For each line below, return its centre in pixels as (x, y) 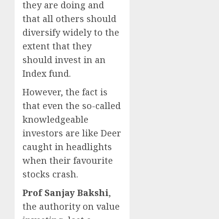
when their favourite (68, 161)
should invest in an (64, 60)
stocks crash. (50, 174)
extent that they (57, 46)
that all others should (69, 19)
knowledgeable (55, 120)
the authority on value (71, 207)
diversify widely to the (71, 33)
